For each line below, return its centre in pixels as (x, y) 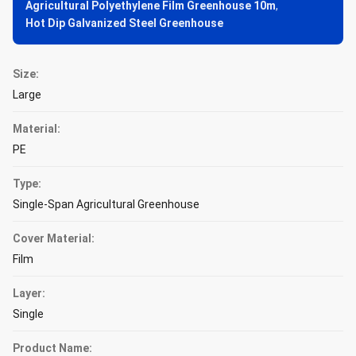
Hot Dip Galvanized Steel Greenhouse (124, 23)
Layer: (29, 293)
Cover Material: (54, 238)
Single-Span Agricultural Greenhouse (106, 204)
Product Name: (52, 348)
